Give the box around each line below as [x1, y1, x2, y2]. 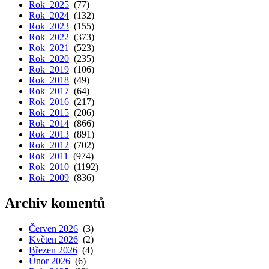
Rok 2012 [29, 140, 69, 151]
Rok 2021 [29, 43, 69, 53]
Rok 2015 [29, 107, 69, 118]
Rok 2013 [29, 129, 69, 140]
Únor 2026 [29, 256, 70, 267]
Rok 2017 [29, 86, 69, 97]
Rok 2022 [29, 32, 69, 43]
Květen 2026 [29, 234, 78, 245]
